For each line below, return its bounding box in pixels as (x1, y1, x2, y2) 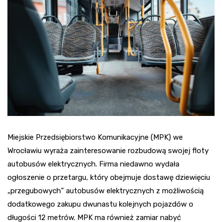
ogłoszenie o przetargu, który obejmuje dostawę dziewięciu (7, 173, 210, 182)
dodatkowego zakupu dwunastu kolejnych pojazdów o (7, 200, 193, 209)
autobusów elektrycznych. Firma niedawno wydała (7, 160, 179, 169)
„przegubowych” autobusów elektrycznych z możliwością (7, 186, 204, 196)
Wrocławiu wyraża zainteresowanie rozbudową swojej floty (7, 146, 209, 156)
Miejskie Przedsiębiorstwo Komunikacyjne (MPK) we (7, 133, 183, 142)
